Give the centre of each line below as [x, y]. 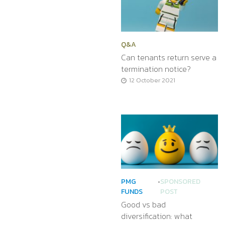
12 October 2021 [152, 80]
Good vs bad [143, 204]
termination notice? [156, 69]
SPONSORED [181, 181]
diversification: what [156, 216]
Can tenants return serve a [168, 57]
